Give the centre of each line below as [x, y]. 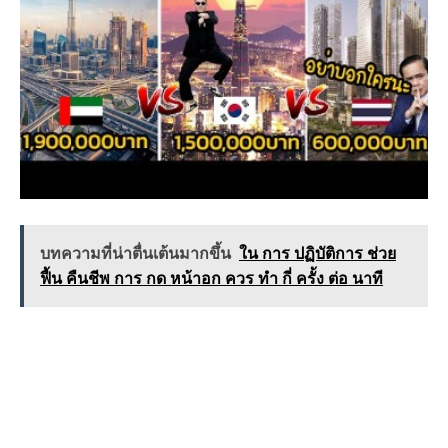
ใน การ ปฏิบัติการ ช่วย [317, 254]
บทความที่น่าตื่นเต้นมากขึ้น [135, 254]
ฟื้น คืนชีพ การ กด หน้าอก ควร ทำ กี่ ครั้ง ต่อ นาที [211, 279]
